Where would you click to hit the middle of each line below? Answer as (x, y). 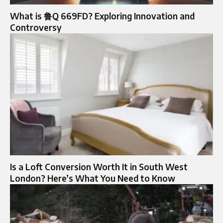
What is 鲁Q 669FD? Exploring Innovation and (102, 16)
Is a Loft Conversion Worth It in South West (99, 167)
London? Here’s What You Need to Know (93, 178)
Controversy (36, 27)
